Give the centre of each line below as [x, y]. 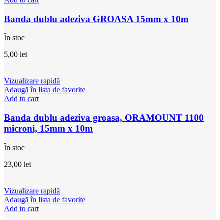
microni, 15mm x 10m [48, 128]
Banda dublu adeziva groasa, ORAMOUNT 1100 [104, 117]
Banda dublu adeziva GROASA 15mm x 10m [96, 19]
